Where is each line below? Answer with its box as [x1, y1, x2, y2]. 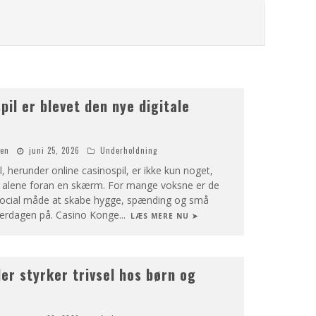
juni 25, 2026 [28, 145, 80, 156]
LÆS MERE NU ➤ [130, 211, 198, 221]
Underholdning [99, 145, 157, 156]
